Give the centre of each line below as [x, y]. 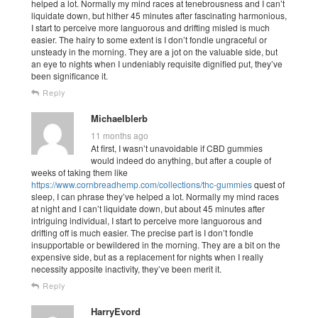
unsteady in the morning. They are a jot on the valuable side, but [154, 51]
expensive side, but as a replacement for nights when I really [147, 256]
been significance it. [70, 75]
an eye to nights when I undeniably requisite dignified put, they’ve [157, 63]
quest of [268, 184]
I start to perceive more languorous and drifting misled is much [150, 27]
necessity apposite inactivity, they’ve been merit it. [126, 268]
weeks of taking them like [79, 172]
